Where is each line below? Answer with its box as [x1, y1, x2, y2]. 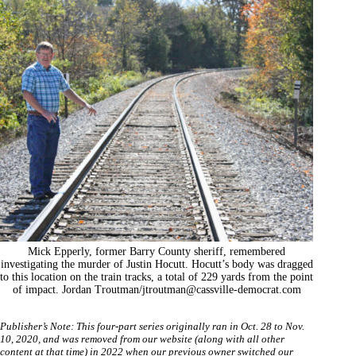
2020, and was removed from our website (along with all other [14, 332, 284, 345]
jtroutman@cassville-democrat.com [141, 283, 301, 296]
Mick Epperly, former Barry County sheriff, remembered [28, 245, 286, 257]
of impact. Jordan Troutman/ [12, 283, 142, 296]
